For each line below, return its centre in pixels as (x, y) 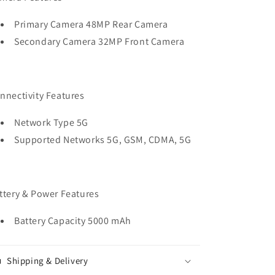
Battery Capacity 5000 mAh (73, 221)
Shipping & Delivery (48, 261)
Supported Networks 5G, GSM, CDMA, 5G (103, 140)
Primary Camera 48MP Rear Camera (91, 24)
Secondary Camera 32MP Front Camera (99, 41)
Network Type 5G (51, 122)
